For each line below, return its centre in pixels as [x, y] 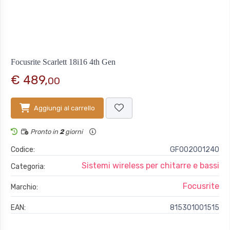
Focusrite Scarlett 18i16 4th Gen [63, 62]
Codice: [23, 150]
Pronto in [44, 132]
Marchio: [24, 187]
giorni [74, 132]
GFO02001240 [195, 150]
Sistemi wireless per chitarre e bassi [150, 166]
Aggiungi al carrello [64, 108]
